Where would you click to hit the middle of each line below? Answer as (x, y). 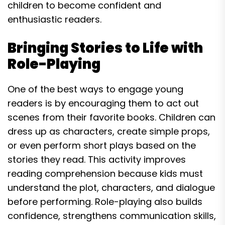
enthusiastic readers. (54, 19)
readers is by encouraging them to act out (103, 103)
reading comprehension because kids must (105, 174)
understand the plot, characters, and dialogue (111, 188)
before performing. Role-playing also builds (105, 202)
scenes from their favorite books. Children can (111, 117)
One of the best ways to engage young (95, 89)
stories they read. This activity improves (97, 159)
